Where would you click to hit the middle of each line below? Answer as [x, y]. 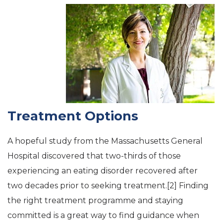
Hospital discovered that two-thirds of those [94, 156]
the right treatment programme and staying [95, 200]
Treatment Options [73, 116]
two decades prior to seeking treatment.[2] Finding [108, 186]
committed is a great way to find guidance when [103, 215]
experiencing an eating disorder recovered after [103, 171]
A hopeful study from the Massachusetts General [105, 141]
